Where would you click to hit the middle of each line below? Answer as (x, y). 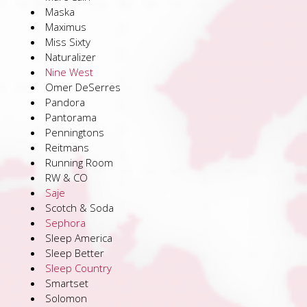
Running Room (79, 162)
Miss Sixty (68, 42)
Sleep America (79, 238)
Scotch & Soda (79, 208)
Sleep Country (78, 268)
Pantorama (71, 117)
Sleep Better (75, 253)
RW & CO (66, 177)
